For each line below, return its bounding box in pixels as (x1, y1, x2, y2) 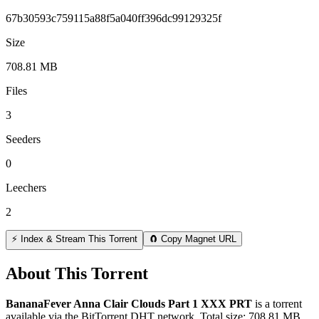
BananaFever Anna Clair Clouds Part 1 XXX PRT (6, 297, 252, 310)
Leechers (6, 181, 46, 194)
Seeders (6, 132, 41, 145)
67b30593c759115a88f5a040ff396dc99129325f (6, 11, 221, 24)
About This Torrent (6, 263, 148, 283)
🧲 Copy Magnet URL (149, 233, 236, 244)
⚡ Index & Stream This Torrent (11, 233, 137, 244)
